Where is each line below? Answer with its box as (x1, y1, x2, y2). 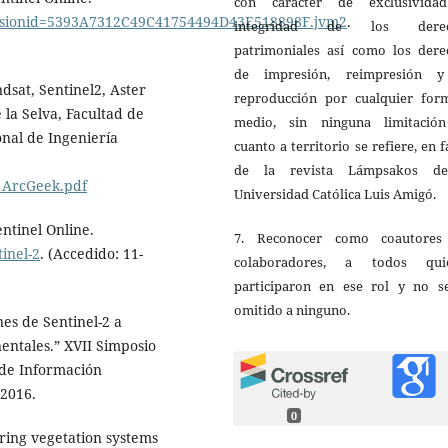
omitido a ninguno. (234, 301, 353, 320)
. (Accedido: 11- (40, 244, 143, 264)
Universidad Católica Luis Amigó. (234, 185, 436, 204)
